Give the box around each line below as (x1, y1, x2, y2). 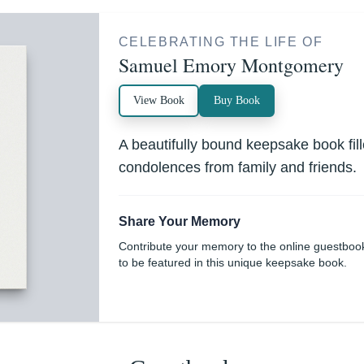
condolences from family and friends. (118, 159, 357, 175)
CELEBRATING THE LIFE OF (118, 35, 323, 49)
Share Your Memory (118, 214, 240, 228)
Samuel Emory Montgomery (118, 52, 344, 78)
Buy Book (213, 94, 260, 106)
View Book (132, 94, 184, 106)
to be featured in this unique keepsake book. (118, 256, 347, 269)
